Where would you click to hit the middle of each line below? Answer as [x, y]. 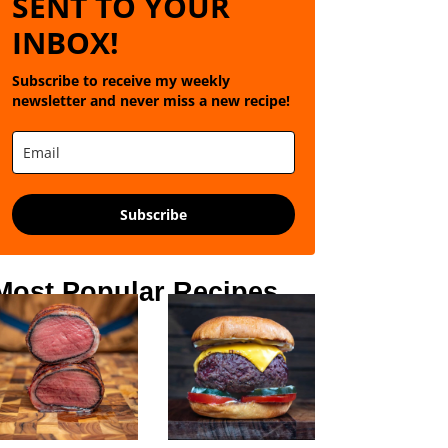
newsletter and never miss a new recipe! [150, 100]
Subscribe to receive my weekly [120, 80]
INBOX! [65, 42]
